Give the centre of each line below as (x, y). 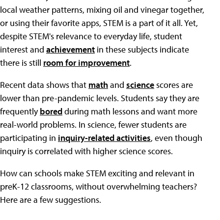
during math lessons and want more (130, 111)
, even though (177, 138)
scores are (174, 85)
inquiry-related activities (104, 138)
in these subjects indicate (142, 49)
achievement (70, 49)
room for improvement (86, 63)
